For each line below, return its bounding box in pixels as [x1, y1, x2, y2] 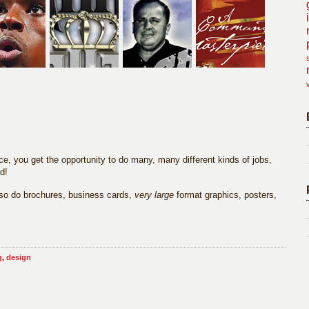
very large [134, 190, 174, 200]
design [6, 253, 31, 261]
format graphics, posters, [174, 190, 277, 200]
